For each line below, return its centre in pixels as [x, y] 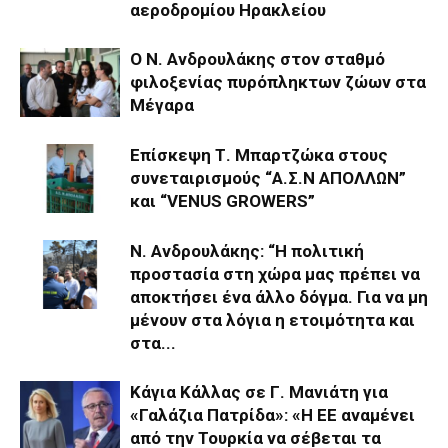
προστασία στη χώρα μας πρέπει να [275, 273]
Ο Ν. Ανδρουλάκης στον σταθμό [257, 58]
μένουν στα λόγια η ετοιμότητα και [272, 319]
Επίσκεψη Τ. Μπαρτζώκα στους [259, 154]
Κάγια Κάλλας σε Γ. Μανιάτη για [259, 391]
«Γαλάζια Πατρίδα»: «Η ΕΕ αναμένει [272, 414]
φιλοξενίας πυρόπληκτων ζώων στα [278, 81]
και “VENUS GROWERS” [222, 200]
